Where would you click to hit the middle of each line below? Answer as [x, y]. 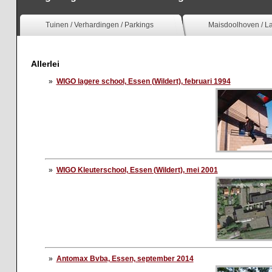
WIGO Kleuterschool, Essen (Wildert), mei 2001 [137, 170]
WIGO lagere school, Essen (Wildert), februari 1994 [143, 81]
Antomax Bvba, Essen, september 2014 [125, 258]
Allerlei [45, 63]
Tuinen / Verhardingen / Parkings [99, 25]
